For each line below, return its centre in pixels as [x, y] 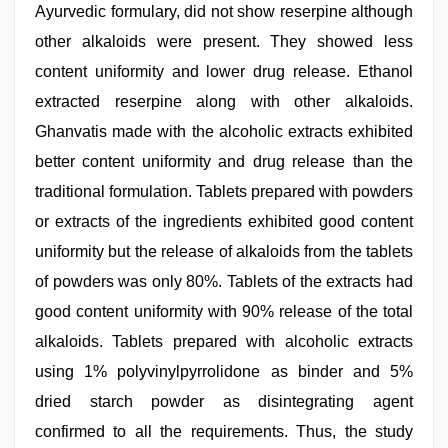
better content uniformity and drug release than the [224, 161]
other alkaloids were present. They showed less [224, 41]
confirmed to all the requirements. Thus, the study [224, 431]
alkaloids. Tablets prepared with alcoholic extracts [224, 341]
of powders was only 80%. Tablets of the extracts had [224, 281]
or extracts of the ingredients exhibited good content [224, 221]
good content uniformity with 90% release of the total [224, 311]
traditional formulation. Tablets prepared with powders [224, 191]
